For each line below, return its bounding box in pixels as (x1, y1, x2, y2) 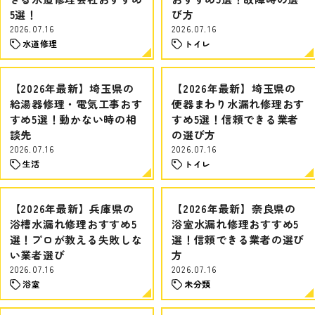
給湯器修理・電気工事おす (9, 96, 143, 111)
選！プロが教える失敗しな (9, 232, 143, 247)
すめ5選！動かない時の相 (9, 112, 137, 127)
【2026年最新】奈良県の (172, 201, 296, 216)
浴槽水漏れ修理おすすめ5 (9, 217, 137, 231)
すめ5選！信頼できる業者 (172, 112, 299, 127)
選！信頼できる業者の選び (172, 232, 304, 247)
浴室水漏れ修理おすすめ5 (172, 217, 299, 231)
